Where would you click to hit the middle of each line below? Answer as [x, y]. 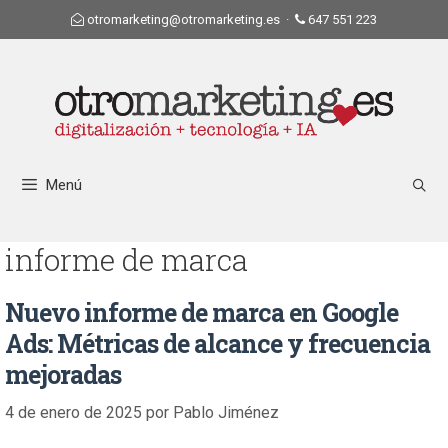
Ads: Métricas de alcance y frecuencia [217, 343]
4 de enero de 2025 [73, 412]
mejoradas [63, 374]
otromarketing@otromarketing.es [183, 19]
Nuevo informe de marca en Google [201, 312]
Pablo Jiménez [226, 412]
